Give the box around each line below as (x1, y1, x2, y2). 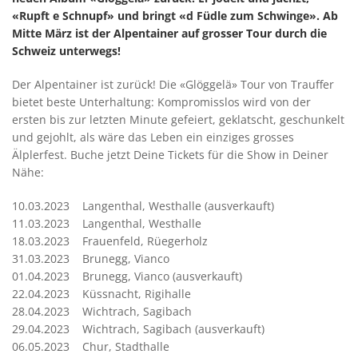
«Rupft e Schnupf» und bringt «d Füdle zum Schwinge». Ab (12, 8, 338, 23)
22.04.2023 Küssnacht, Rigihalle (12, 286, 191, 301)
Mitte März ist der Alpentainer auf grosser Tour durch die (12, 26, 327, 41)
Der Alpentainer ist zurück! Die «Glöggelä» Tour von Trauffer (12, 77, 334, 92)
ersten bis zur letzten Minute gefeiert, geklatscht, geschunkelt (12, 112, 344, 127)
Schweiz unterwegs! (12, 43, 121, 58)
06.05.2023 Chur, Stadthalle (12, 339, 169, 354)
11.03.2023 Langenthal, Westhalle (12, 216, 201, 231)
